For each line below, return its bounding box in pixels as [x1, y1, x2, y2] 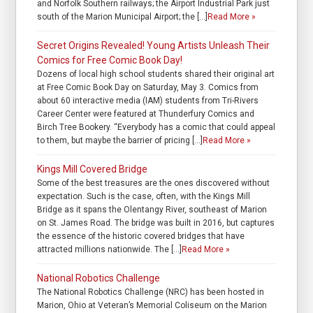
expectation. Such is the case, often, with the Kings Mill [37, 191, 251, 202]
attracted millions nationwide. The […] [37, 245, 182, 255]
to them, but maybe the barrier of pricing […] [37, 136, 203, 146]
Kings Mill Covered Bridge [37, 163, 148, 175]
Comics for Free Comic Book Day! [37, 54, 183, 66]
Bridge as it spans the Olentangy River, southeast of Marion [37, 205, 268, 215]
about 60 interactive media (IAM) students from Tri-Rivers [37, 96, 259, 106]
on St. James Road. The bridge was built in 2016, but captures [37, 218, 275, 228]
